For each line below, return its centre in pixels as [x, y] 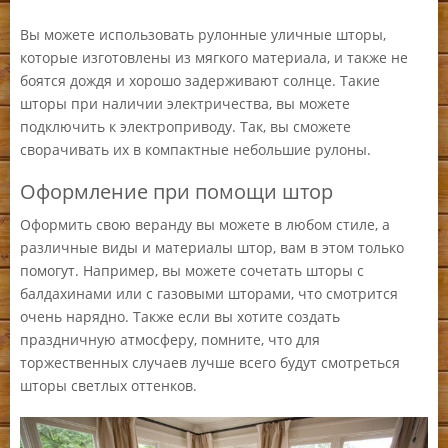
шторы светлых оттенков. [108, 385]
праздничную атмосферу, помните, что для [170, 339]
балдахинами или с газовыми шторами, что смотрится [209, 293]
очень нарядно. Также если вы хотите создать [180, 316]
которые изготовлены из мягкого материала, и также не [214, 57]
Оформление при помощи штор [176, 191]
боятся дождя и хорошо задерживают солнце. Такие [200, 80]
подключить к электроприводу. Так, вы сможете [185, 126]
